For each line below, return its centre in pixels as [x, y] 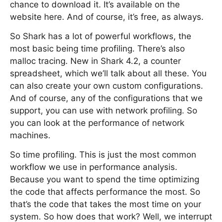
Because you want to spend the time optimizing [105, 179]
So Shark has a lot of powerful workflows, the [101, 36]
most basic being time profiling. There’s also [97, 49]
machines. [30, 135]
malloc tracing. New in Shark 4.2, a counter [95, 61]
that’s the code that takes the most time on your [106, 204]
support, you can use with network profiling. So [104, 111]
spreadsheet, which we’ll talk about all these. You [108, 73]
